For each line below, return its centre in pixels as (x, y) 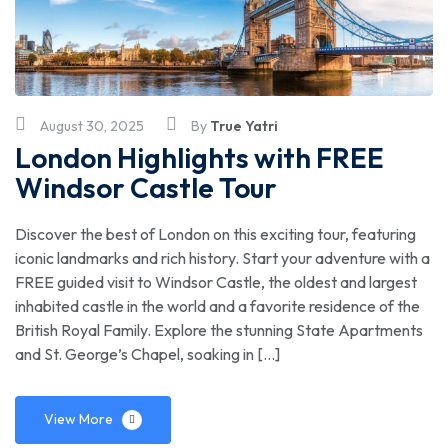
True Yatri (244, 125)
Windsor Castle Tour (146, 187)
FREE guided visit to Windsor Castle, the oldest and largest (216, 281)
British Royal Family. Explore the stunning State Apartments (219, 329)
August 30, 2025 (92, 125)
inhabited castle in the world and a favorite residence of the (217, 305)
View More (78, 418)
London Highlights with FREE (199, 157)
